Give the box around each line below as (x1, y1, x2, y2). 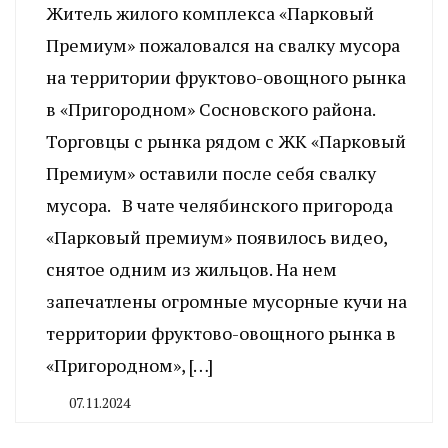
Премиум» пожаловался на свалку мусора (46, 32, 400, 57)
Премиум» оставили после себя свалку (46, 160, 376, 185)
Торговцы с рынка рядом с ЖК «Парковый (46, 128, 406, 153)
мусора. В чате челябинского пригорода (46, 192, 393, 217)
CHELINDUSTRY (52, 413, 159, 433)
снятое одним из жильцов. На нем (46, 256, 337, 281)
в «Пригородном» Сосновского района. (46, 96, 375, 121)
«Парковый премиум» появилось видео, (46, 224, 387, 249)
